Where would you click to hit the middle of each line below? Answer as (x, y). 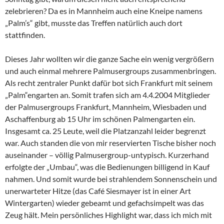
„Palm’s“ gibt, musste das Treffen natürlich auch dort (94, 23)
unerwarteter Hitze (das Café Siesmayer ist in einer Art (98, 191)
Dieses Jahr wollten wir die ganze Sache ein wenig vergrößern (109, 59)
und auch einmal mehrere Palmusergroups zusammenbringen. (110, 71)
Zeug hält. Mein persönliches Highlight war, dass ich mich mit (108, 215)
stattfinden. (25, 35)
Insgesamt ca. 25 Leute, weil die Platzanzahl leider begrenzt (105, 131)
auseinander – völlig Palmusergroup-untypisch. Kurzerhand (107, 155)
